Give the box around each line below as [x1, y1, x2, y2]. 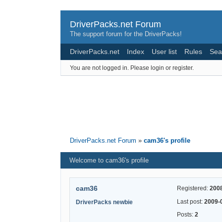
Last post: [177, 198, 204, 205]
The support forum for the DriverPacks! [70, 30, 182, 38]
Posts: [177, 211, 195, 219]
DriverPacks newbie [76, 198, 133, 206]
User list [152, 47, 177, 55]
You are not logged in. [70, 64, 129, 71]
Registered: [177, 185, 210, 192]
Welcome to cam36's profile [69, 156, 149, 164]
